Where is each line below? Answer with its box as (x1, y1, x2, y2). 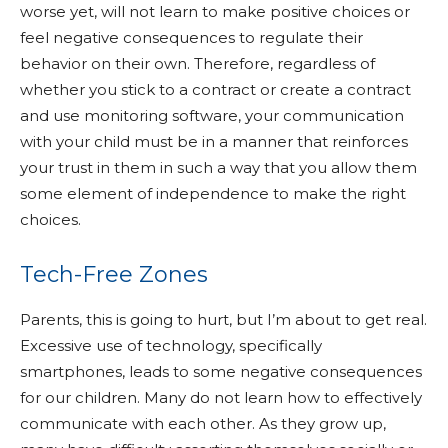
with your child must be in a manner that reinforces (20, 132, 408, 151)
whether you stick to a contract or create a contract (20, 80, 411, 99)
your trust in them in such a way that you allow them (20, 158, 417, 177)
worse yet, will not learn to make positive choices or (20, 2, 410, 21)
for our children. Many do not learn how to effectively (20, 388, 422, 407)
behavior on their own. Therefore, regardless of (20, 54, 375, 73)
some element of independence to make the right (20, 184, 406, 203)
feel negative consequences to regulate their (20, 28, 363, 47)
